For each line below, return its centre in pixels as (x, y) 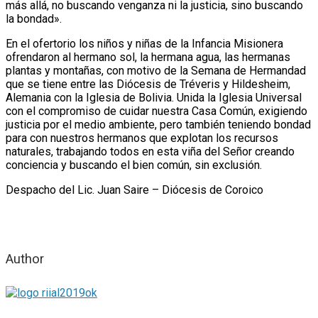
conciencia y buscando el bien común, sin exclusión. (134, 165)
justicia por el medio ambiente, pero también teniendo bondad (158, 125)
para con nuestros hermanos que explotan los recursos (142, 138)
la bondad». (34, 19)
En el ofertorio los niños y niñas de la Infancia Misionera (144, 44)
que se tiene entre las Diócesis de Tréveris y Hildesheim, (148, 84)
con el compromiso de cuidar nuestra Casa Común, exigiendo (157, 111)
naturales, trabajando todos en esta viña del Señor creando (150, 152)
